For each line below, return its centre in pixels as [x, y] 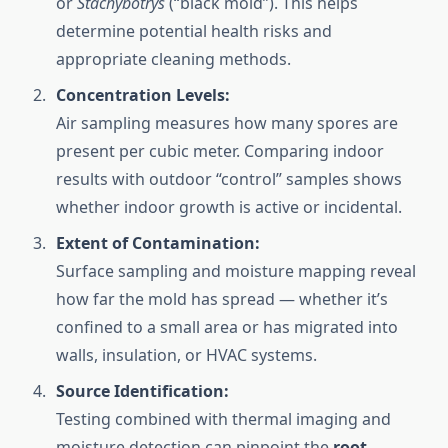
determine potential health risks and [194, 31]
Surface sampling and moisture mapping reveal [236, 271]
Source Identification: [142, 391]
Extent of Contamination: [158, 243]
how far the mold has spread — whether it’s [222, 299]
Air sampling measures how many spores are [227, 123]
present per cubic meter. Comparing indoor [220, 151]
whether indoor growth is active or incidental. [229, 207]
